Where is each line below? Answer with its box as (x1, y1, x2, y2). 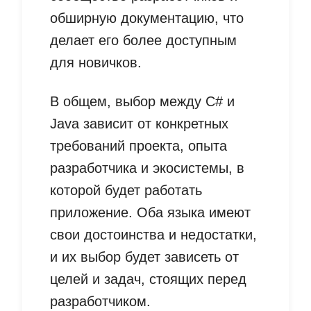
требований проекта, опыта (50, 138, 227, 154)
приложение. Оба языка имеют (50, 205, 251, 221)
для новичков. (50, 55, 142, 71)
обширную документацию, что (50, 10, 244, 26)
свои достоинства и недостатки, (50, 227, 257, 243)
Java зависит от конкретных (50, 116, 228, 132)
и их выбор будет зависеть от (50, 249, 239, 265)
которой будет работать (50, 183, 202, 199)
